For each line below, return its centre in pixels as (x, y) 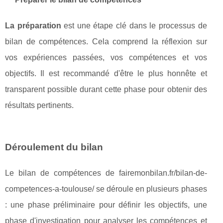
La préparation (33, 25)
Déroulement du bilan (54, 147)
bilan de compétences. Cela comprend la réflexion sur (106, 41)
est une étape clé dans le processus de (134, 25)
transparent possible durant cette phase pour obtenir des (106, 89)
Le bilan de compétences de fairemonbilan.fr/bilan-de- (106, 173)
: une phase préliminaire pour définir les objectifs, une (106, 205)
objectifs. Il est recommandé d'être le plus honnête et (106, 73)
